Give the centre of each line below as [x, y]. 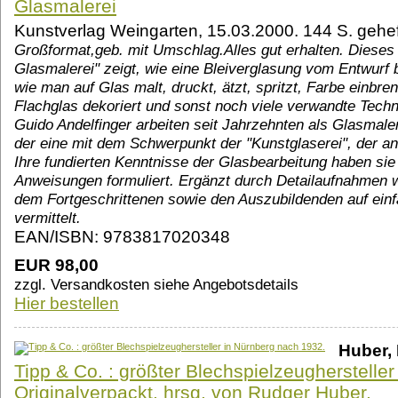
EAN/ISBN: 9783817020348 [122, 237]
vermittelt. [48, 218]
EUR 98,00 [56, 266]
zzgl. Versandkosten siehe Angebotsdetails [156, 285]
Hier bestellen [67, 304]
